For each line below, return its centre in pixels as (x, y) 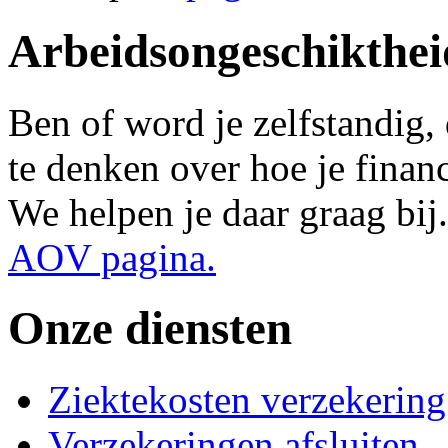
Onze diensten (150, 328)
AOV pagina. (112, 257)
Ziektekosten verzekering (247, 399)
